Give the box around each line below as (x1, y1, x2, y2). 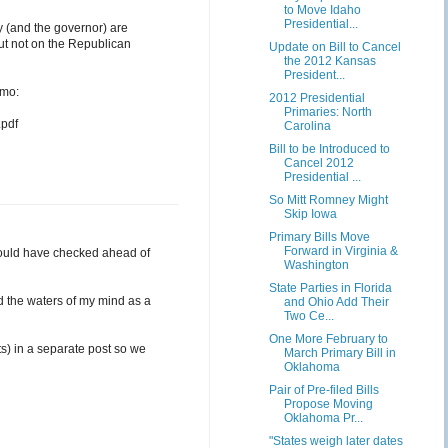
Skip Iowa (283, 207, 337, 221)
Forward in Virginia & (283, 244, 398, 258)
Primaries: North (283, 105, 372, 119)
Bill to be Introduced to (268, 142, 390, 156)
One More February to (268, 332, 388, 346)
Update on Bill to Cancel (268, 40, 401, 54)
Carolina (283, 119, 331, 133)
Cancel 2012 (283, 156, 354, 170)
